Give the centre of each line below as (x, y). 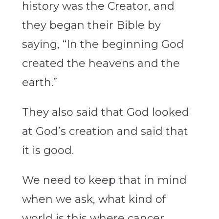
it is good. (48, 151)
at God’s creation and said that (105, 131)
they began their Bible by (91, 25)
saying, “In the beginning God (103, 44)
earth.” (39, 83)
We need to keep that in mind (104, 180)
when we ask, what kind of (94, 199)
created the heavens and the (101, 64)
